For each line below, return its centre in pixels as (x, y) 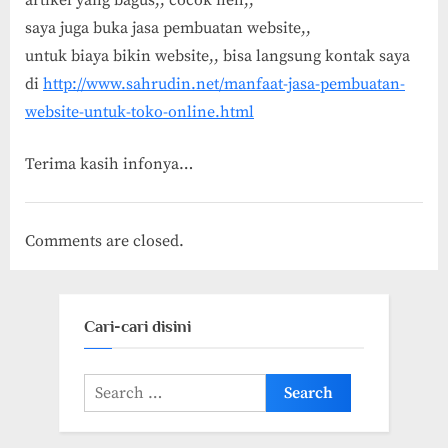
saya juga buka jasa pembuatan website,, (168, 27)
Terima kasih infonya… (109, 163)
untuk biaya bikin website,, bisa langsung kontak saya (217, 55)
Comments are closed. (104, 240)
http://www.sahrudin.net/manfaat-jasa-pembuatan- (224, 83)
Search (106, 386)
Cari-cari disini (137, 326)
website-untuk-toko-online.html (139, 111)
